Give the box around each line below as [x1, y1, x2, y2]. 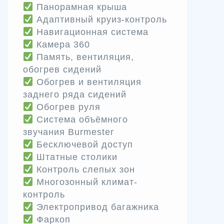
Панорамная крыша [33, 1, 127, 12]
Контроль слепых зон [33, 164, 135, 174]
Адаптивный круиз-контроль [33, 14, 167, 24]
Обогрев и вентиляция [33, 76, 141, 87]
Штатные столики [33, 151, 117, 162]
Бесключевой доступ [33, 139, 133, 149]
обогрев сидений [23, 64, 101, 74]
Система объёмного [33, 114, 128, 124]
